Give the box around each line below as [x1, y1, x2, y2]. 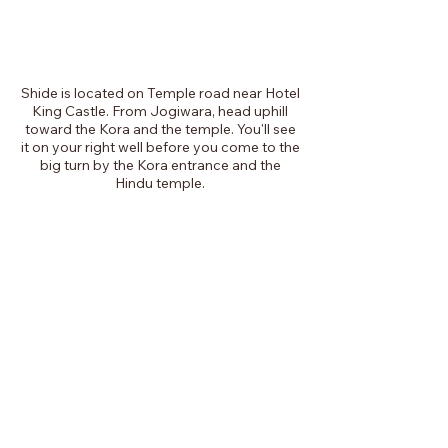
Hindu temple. [115, 174, 205, 192]
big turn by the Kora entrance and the [39, 156, 281, 174]
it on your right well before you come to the [20, 138, 300, 156]
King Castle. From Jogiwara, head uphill [32, 102, 288, 120]
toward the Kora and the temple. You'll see [24, 120, 296, 138]
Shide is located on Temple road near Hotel [20, 84, 300, 102]
